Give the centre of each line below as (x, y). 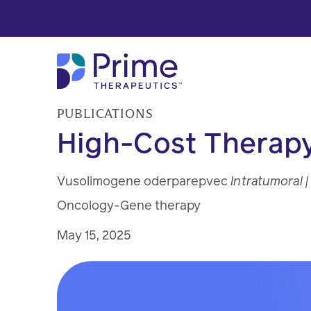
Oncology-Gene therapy (129, 205)
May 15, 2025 (94, 235)
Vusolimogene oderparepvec (144, 181)
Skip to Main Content (60, 13)
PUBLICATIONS (105, 115)
